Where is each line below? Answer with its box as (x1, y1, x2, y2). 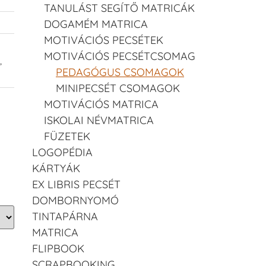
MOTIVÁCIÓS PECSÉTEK (44, 33, 163, 47)
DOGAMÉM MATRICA (44, 17, 148, 31)
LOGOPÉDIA (32, 145, 93, 159)
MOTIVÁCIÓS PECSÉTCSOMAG (44, 49, 195, 63)
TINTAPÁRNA (32, 209, 98, 223)
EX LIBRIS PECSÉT (32, 177, 121, 191)
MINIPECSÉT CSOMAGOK (56, 81, 180, 95)
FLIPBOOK (32, 241, 84, 255)
